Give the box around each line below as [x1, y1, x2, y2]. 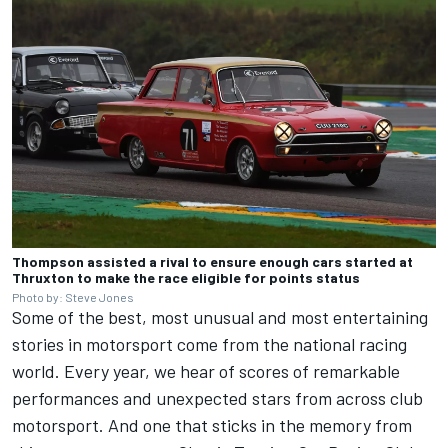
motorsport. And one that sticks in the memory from [12, 414, 412, 437]
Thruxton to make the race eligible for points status [12, 269, 360, 287]
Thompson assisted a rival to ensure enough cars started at [12, 253, 413, 271]
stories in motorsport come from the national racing [12, 333, 407, 356]
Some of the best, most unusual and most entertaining [12, 306, 428, 329]
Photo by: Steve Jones [12, 290, 134, 305]
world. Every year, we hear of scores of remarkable [12, 360, 400, 383]
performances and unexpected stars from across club [12, 387, 423, 410]
